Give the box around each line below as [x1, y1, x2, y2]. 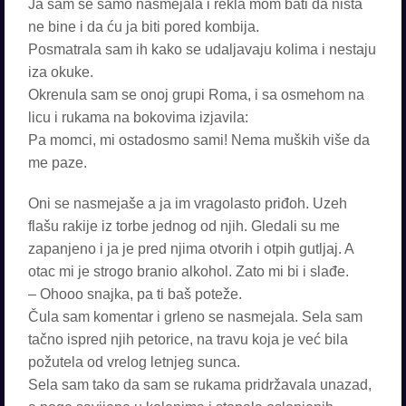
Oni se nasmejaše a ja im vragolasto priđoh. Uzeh [28, 196, 347, 211]
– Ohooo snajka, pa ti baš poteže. [28, 286, 242, 302]
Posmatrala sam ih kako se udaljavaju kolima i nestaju [28, 42, 376, 57]
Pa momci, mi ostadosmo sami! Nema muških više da [28, 132, 370, 148]
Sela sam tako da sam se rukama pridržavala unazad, [28, 377, 372, 392]
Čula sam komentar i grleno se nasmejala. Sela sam [28, 309, 362, 324]
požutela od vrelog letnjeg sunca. [28, 354, 240, 370]
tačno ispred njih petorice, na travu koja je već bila [28, 332, 348, 347]
